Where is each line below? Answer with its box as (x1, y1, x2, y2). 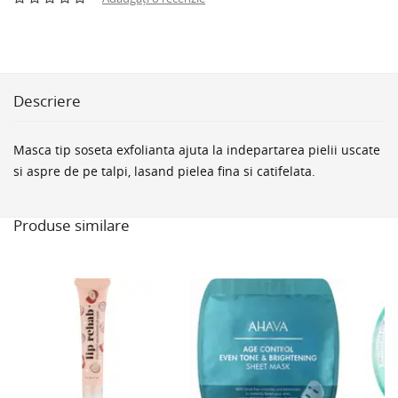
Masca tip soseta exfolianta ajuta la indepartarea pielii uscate (13, 140, 380, 158)
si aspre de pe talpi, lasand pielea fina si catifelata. (13, 162, 315, 179)
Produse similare (13, 214, 130, 235)
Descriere (13, 90, 81, 111)
